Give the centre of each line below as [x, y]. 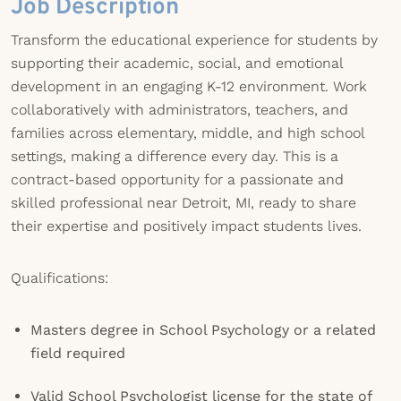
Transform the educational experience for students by [194, 40]
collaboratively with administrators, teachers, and [179, 110]
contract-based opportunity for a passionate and [177, 179]
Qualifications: [60, 278]
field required [78, 353]
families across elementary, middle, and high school [188, 133]
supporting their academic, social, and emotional [177, 63]
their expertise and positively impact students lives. [186, 226]
